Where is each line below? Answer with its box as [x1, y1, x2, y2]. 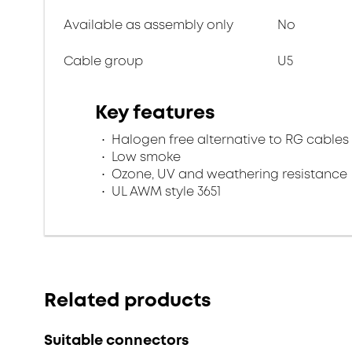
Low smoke [108, 148, 181, 166]
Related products [44, 287, 211, 313]
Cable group [64, 52, 143, 70]
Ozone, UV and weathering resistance [108, 165, 347, 183]
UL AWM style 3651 [108, 182, 221, 200]
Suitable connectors [44, 330, 189, 350]
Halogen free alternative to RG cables [108, 130, 349, 148]
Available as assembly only [64, 16, 233, 34]
